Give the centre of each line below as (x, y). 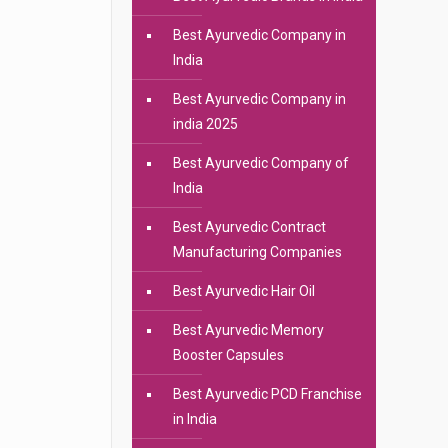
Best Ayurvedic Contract (249, 227)
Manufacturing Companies (257, 252)
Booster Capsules (228, 355)
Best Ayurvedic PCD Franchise (267, 394)
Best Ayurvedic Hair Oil (243, 291)
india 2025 (205, 124)
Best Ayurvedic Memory (248, 330)
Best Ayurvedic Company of (260, 163)
